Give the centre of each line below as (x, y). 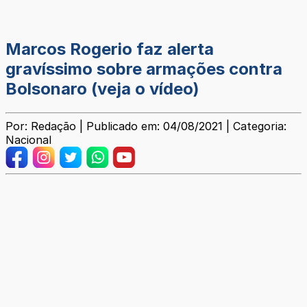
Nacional (28, 140)
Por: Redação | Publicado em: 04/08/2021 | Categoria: (146, 126)
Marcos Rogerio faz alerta (110, 49)
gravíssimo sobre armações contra (144, 69)
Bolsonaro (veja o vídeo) (102, 89)
